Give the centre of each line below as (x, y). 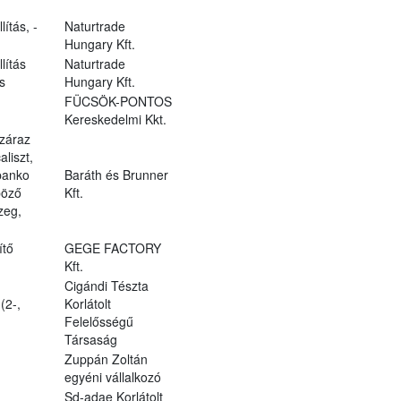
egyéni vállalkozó (112, 376)
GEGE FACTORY (112, 247)
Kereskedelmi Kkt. (115, 119)
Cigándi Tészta (106, 285)
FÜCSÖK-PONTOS (118, 101)
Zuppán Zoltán (106, 358)
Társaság (90, 339)
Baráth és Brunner (116, 174)
